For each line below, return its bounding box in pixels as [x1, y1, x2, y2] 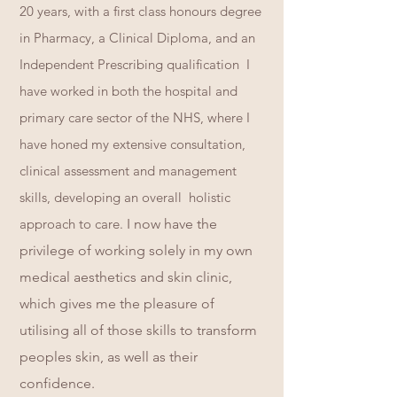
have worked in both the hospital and [19, 82, 237, 99]
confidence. [19, 375, 95, 392]
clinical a [19, 162, 71, 179]
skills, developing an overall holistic [19, 189, 230, 206]
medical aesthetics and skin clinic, [19, 269, 232, 285]
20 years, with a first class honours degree [19, 3, 261, 19]
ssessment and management [71, 162, 237, 179]
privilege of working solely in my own [19, 242, 253, 259]
